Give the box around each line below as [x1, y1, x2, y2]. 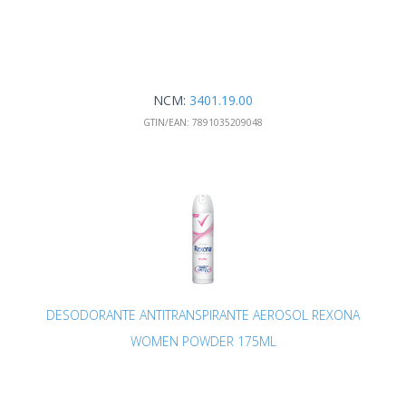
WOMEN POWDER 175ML [130, 332, 276, 350]
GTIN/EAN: [143, 115, 189, 129]
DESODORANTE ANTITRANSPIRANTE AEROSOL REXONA [46, 305, 360, 324]
